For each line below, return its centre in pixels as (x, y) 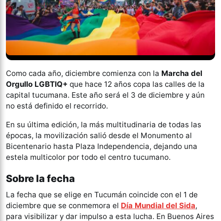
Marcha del (182, 73)
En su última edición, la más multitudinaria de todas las (104, 124)
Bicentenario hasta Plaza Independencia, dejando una (102, 146)
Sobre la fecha (40, 178)
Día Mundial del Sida (158, 205)
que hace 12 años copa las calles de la (136, 84)
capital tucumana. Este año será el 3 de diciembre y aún (105, 95)
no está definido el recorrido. (57, 106)
